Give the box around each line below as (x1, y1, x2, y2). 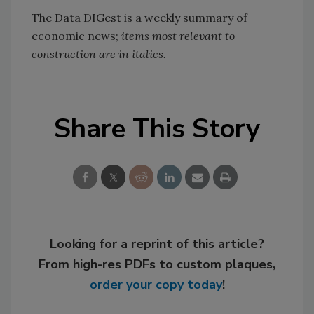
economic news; (32, 29, 121, 43)
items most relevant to (121, 29, 235, 43)
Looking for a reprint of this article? (50, 235, 264, 252)
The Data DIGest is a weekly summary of (32, 11, 247, 25)
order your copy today (89, 276, 222, 293)
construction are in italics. (32, 47, 166, 61)
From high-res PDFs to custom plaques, (39, 256, 275, 273)
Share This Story (54, 111, 260, 146)
